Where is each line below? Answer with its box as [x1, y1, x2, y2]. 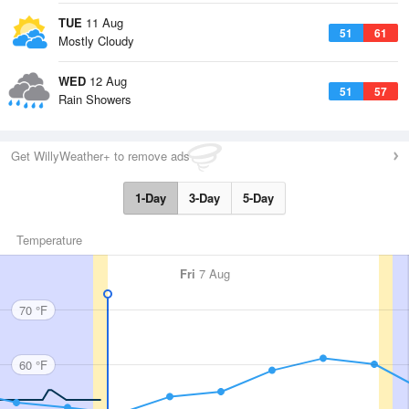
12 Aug [86, 72, 127, 89]
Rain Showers [58, 90, 131, 108]
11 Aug [82, 14, 123, 31]
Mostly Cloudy [58, 32, 134, 49]
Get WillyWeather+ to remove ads [11, 147, 190, 164]
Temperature [16, 231, 82, 248]
